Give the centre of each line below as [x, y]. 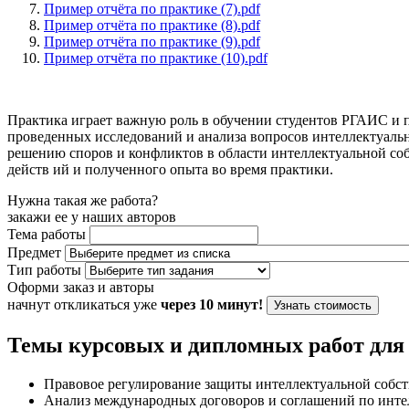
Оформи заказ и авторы [81, 288]
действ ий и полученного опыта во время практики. [170, 170]
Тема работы [47, 235]
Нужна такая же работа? [83, 201]
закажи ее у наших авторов [92, 217]
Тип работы [44, 270]
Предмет [34, 253]
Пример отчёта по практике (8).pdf [152, 26]
